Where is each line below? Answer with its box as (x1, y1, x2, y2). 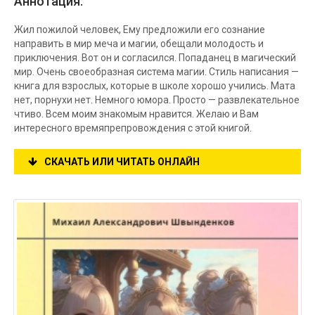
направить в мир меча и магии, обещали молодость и (14, 38, 264, 49)
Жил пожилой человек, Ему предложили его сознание (14, 24, 265, 35)
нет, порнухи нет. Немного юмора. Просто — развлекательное (14, 94, 300, 105)
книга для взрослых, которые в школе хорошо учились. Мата (14, 80, 295, 91)
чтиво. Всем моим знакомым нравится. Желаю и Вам (14, 108, 259, 120)
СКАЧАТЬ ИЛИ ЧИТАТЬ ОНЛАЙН (44, 156, 200, 167)
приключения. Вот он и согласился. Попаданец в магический (14, 52, 296, 63)
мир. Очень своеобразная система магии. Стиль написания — (14, 66, 299, 77)
